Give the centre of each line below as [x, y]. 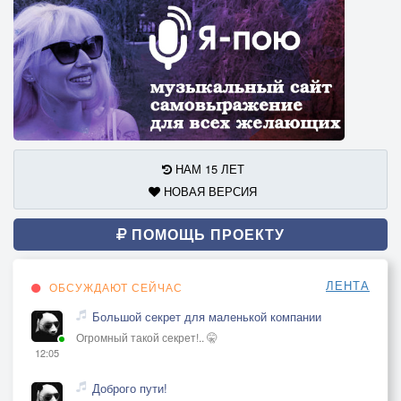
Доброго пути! [130, 388]
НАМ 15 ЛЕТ [208, 168]
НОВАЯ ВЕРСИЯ [209, 191]
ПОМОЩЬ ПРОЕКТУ [206, 234]
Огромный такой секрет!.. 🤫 [147, 337]
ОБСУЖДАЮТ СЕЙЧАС [114, 286]
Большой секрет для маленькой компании [207, 316]
